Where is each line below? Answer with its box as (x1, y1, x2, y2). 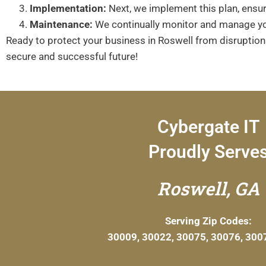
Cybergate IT (157, 116, 259, 137)
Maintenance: (30, 18, 93, 30)
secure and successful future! (6, 50, 138, 62)
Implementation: (30, 2, 106, 14)
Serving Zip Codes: (165, 214, 252, 227)
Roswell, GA (157, 176, 259, 200)
